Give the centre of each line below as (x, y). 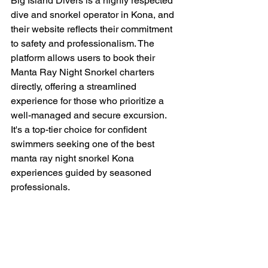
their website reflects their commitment (93, 29)
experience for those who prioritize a (89, 101)
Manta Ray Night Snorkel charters (84, 72)
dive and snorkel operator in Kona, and (94, 15)
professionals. (40, 187)
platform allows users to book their (84, 58)
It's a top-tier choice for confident (80, 130)
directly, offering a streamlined (75, 87)
